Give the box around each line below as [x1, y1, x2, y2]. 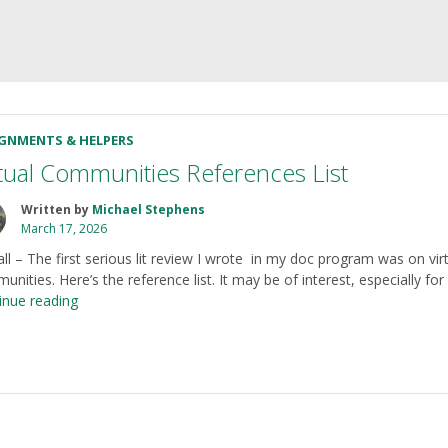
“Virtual [77, 289, 123, 309]
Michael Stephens [92, 201, 206, 219]
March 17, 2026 [21, 220, 108, 238]
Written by [21, 201, 93, 219]
